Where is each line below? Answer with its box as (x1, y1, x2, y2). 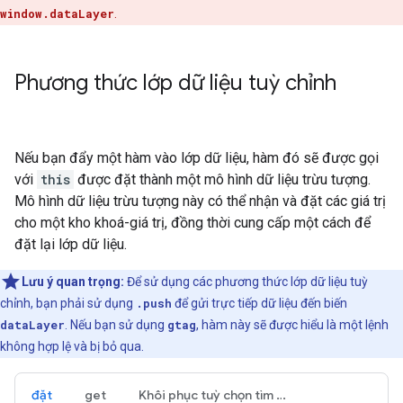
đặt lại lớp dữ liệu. (14, 236, 127, 253)
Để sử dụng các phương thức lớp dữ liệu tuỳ (124, 274, 368, 289)
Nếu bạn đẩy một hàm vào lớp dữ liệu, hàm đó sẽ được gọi (14, 149, 379, 166)
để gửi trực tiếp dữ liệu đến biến (172, 296, 347, 310)
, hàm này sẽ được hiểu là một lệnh (196, 318, 389, 332)
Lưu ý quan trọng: (22, 274, 124, 289)
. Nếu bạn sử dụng (65, 318, 167, 332)
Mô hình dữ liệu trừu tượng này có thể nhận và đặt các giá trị (14, 193, 386, 210)
